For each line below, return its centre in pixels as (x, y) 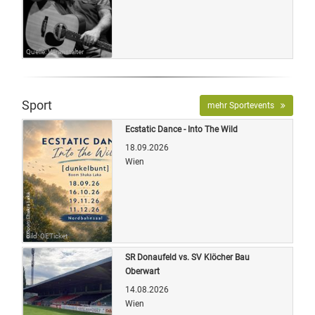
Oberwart (142, 271)
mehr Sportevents (244, 105)
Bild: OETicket (47, 236)
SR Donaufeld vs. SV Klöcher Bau (187, 257)
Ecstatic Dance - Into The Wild (181, 129)
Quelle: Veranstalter (55, 51)
